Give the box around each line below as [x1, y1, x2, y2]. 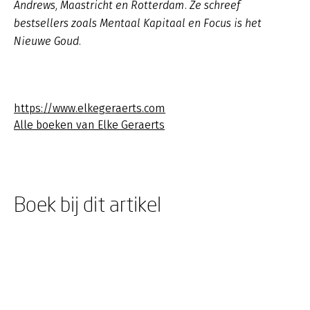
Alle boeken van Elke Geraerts [14, 118, 165, 131]
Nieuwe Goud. [14, 35, 84, 48]
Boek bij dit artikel [14, 192, 161, 216]
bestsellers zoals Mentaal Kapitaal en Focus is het [14, 17, 262, 30]
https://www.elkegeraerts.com [14, 102, 165, 115]
